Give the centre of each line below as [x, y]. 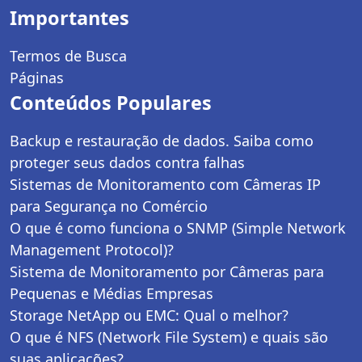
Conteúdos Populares [111, 103]
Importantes [69, 18]
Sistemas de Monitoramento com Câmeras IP [165, 185]
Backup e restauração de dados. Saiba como [162, 141]
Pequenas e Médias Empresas [112, 294]
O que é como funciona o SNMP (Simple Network [178, 228]
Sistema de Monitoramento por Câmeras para [167, 272]
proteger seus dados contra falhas [127, 163]
